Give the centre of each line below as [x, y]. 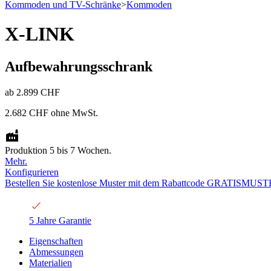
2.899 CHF [38, 92]
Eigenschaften [56, 241]
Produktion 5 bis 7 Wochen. [58, 150]
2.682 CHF [27, 113]
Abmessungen [56, 252]
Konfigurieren [32, 172]
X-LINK [40, 34]
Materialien [51, 263]
